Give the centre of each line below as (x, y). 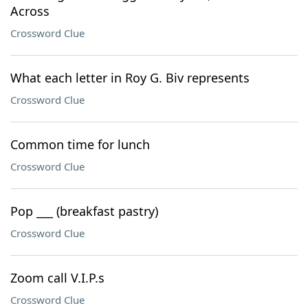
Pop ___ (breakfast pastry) (84, 211)
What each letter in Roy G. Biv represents (130, 78)
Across (30, 11)
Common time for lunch (80, 144)
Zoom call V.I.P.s (57, 278)
